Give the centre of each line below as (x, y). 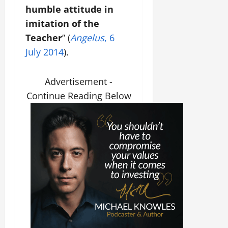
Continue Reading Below (79, 96)
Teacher (44, 38)
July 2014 (45, 52)
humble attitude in (69, 9)
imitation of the (62, 24)
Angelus (87, 38)
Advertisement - (79, 82)
